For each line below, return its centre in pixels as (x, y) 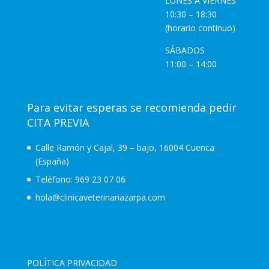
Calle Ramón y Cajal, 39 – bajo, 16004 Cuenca (125, 148)
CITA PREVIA (58, 123)
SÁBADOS (185, 50)
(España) (52, 162)
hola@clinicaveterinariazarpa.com (100, 198)
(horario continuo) (200, 28)
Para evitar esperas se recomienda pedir (131, 108)
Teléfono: (55, 180)
